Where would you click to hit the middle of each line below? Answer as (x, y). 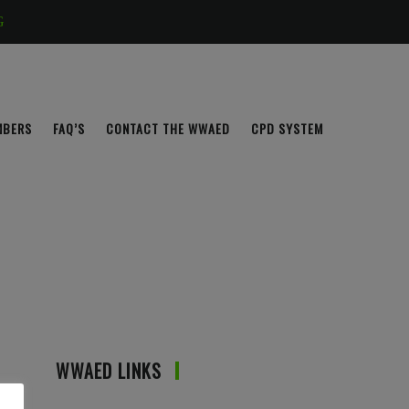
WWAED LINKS (109, 371)
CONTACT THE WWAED (168, 129)
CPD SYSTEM (287, 129)
